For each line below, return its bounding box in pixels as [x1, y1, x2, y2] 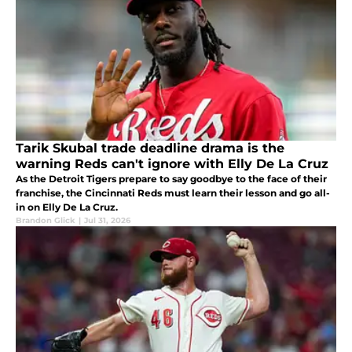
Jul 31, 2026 [84, 214, 130, 225]
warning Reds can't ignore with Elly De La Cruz [16, 156, 328, 171]
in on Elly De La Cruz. [16, 200, 118, 213]
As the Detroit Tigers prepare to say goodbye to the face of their [16, 172, 327, 185]
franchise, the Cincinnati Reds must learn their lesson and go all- [16, 186, 330, 199]
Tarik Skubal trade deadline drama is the [16, 140, 284, 156]
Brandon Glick [16, 214, 75, 225]
